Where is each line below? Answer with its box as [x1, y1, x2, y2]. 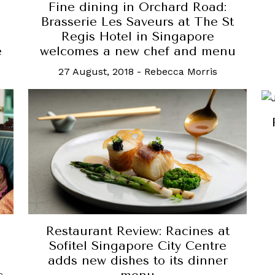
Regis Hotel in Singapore [61, 29, 214, 44]
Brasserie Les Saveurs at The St [41, 15, 234, 29]
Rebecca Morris [144, 66, 217, 78]
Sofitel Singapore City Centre [48, 238, 227, 253]
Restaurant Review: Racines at [45, 223, 230, 238]
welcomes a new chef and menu [39, 44, 236, 59]
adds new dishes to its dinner [47, 253, 228, 268]
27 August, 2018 [58, 66, 134, 78]
